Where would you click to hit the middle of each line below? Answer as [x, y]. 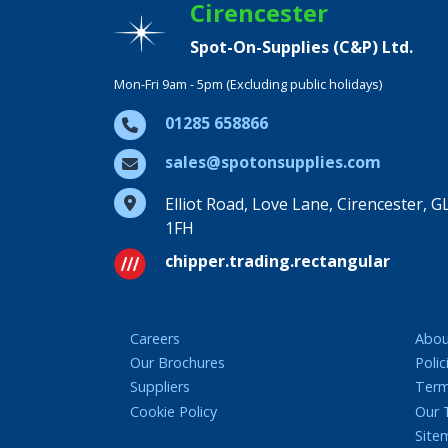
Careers [155, 339]
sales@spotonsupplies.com [273, 162]
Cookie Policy [173, 411]
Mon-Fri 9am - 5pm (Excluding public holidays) [248, 84]
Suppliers [160, 387]
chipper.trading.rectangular [277, 261]
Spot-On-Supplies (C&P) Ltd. [301, 47]
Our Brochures [177, 363]
